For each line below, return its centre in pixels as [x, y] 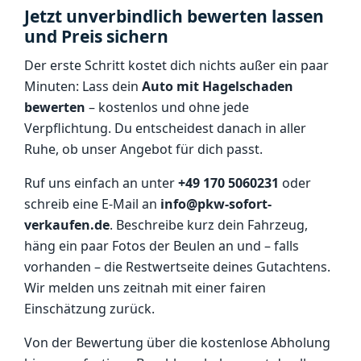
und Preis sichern [96, 36]
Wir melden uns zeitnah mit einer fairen [145, 288]
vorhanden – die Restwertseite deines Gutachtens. [177, 267]
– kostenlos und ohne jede [167, 107]
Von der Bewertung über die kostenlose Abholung [177, 342]
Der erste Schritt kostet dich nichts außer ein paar [176, 65]
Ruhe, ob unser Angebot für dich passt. [143, 149]
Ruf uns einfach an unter [101, 183]
